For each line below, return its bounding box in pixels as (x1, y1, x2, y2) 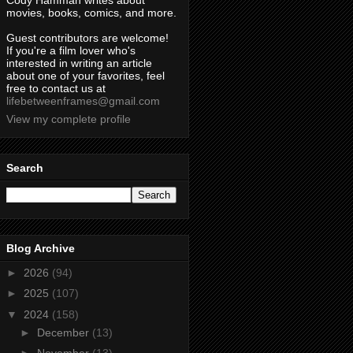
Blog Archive (6, 241, 75, 255)
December (36, 325, 92, 339)
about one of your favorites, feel (6, 69, 165, 83)
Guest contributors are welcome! (6, 32, 169, 45)
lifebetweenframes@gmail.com (6, 95, 160, 108)
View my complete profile (6, 113, 131, 126)
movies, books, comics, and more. (6, 6, 176, 20)
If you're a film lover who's (6, 44, 136, 58)
